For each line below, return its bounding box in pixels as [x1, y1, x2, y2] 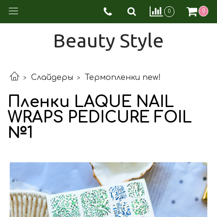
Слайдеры [31, 73, 73, 82]
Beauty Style [53, 30, 164, 51]
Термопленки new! [85, 73, 161, 82]
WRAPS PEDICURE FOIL [8, 108, 192, 126]
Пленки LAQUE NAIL [8, 93, 174, 110]
